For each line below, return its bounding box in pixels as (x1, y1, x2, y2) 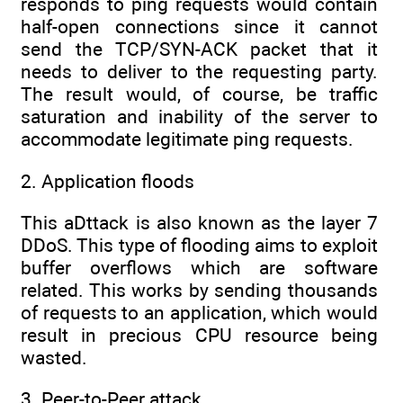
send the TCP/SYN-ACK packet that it (21, 38, 378, 61)
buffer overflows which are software (21, 255, 378, 279)
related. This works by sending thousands (21, 278, 378, 301)
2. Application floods (21, 169, 194, 193)
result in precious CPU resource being (21, 323, 378, 346)
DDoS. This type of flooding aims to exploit (21, 233, 378, 256)
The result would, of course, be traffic (21, 83, 378, 106)
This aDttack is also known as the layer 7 (21, 210, 378, 234)
